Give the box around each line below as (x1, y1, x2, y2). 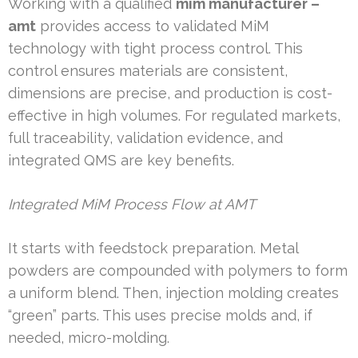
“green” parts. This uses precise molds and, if (8, 307, 312, 324)
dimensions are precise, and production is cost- (8, 85, 332, 102)
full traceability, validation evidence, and (8, 129, 283, 147)
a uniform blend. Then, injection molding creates (8, 284, 339, 302)
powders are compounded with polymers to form (8, 262, 348, 280)
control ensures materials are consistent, (8, 62, 288, 80)
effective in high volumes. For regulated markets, (8, 107, 340, 125)
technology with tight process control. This (8, 40, 303, 58)
